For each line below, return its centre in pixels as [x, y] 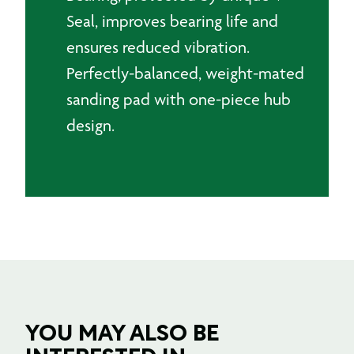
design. [90, 125]
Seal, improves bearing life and [172, 21]
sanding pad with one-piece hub [179, 99]
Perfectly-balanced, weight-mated [185, 73]
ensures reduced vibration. [158, 47]
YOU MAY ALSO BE [122, 335]
